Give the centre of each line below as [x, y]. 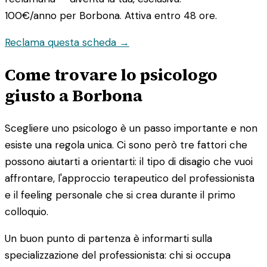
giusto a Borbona [74, 95]
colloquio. [27, 211]
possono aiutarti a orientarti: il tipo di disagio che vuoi [129, 161]
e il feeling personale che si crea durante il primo [120, 195]
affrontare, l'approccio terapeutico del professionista [130, 178]
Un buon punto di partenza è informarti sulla [108, 238]
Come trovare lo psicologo [111, 74]
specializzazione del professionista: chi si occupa [118, 255]
